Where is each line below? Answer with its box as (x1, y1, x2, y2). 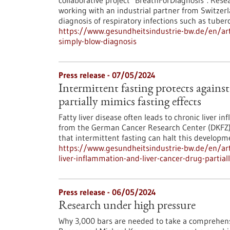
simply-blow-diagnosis (59, 36, 137, 46)
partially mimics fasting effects (59, 97, 201, 109)
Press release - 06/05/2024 (59, 187, 156, 197)
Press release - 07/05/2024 (59, 70, 156, 80)
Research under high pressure (59, 200, 196, 213)
